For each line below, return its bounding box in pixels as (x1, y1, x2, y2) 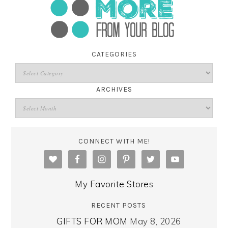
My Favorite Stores (75, 178, 153, 189)
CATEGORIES (91, 49, 137, 59)
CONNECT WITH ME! (78, 136, 150, 146)
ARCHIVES (96, 84, 132, 94)
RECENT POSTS (91, 201, 147, 210)
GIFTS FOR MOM (56, 215, 128, 226)
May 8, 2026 (130, 215, 181, 226)
